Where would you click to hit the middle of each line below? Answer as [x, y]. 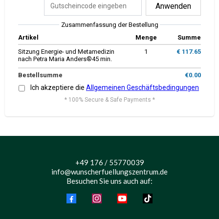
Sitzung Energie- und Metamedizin [66, 52]
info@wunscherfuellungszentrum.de [109, 172]
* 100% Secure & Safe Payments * [109, 100]
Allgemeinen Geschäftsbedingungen [142, 88]
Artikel [28, 37]
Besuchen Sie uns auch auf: [109, 181]
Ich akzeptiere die [58, 88]
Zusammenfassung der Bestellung [109, 25]
